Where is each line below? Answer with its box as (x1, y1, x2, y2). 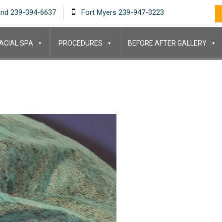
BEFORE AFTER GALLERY (127, 39, 207, 47)
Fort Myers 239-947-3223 (79, 8, 164, 17)
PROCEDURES (58, 39, 103, 47)
